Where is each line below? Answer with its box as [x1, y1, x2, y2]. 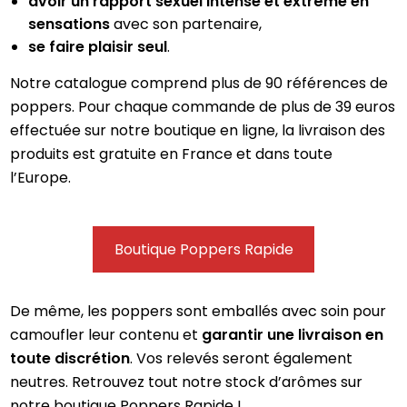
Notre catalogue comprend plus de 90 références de [10, 72, 389, 94]
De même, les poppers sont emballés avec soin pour [10, 301, 387, 323]
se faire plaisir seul [28, 35, 168, 57]
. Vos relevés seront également [130, 348, 353, 370]
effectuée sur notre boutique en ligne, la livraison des [10, 119, 386, 141]
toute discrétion [10, 348, 131, 370]
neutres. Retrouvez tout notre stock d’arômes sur [10, 372, 363, 393]
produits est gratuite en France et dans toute [10, 143, 333, 164]
